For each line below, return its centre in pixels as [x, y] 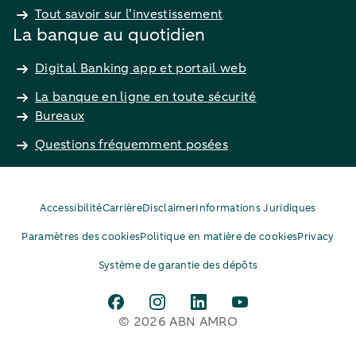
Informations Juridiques [256, 208]
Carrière [122, 208]
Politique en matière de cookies [219, 236]
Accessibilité [71, 208]
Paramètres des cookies [81, 236]
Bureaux [60, 116]
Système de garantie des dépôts [178, 265]
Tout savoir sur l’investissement [129, 14]
